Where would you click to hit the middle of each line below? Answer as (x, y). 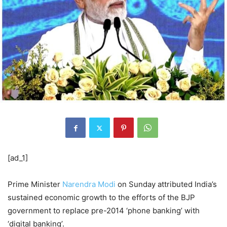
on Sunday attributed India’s (166, 184)
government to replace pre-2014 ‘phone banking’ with (104, 211)
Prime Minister (35, 184)
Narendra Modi (89, 184)
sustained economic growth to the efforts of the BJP (101, 198)
